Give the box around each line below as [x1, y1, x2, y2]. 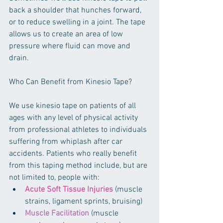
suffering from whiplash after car [9, 136, 124, 147]
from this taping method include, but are [9, 160, 149, 171]
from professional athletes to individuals [9, 124, 149, 135]
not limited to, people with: [9, 172, 102, 183]
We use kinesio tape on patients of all [9, 101, 138, 111]
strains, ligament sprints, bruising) [25, 196, 146, 207]
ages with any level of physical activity [9, 112, 140, 123]
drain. [9, 53, 29, 63]
